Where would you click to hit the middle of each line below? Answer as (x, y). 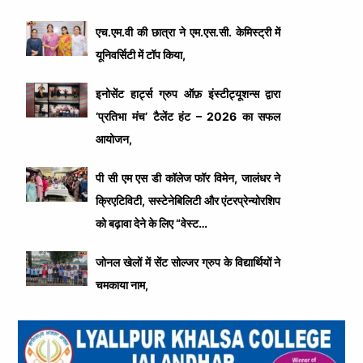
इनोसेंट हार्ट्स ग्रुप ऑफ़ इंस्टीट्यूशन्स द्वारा (188, 94)
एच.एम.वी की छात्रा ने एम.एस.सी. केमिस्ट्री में (188, 32)
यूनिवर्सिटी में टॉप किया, (141, 55)
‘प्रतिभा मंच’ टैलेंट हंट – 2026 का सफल (188, 117)
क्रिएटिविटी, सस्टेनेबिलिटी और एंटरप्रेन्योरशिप (188, 201)
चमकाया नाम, (122, 285)
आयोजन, (114, 139)
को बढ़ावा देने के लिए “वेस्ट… (152, 224)
